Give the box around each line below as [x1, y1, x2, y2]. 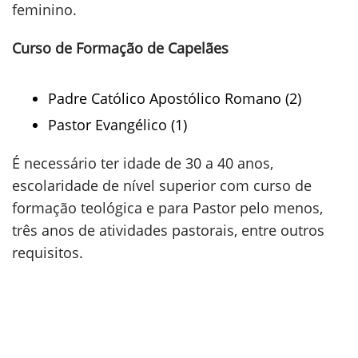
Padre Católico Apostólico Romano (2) [48, 89, 301, 108]
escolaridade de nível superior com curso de [12, 176, 312, 195]
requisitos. [12, 243, 83, 262]
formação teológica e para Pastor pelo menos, [12, 198, 323, 217]
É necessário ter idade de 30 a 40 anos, [12, 153, 273, 173]
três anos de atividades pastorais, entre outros [12, 221, 324, 240]
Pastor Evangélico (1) [48, 115, 187, 134]
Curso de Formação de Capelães [12, 38, 229, 58]
